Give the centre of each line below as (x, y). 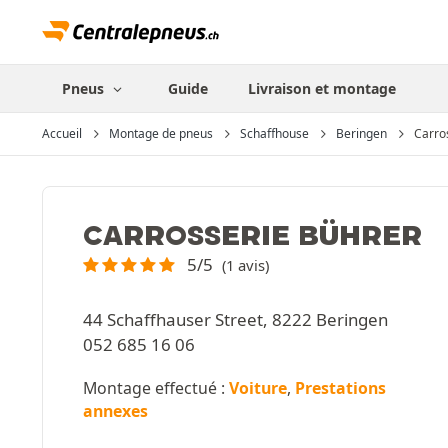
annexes (115, 411)
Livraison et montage (321, 88)
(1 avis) (245, 265)
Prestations (340, 388)
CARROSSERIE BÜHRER (252, 234)
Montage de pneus (161, 133)
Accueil (62, 133)
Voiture (258, 388)
